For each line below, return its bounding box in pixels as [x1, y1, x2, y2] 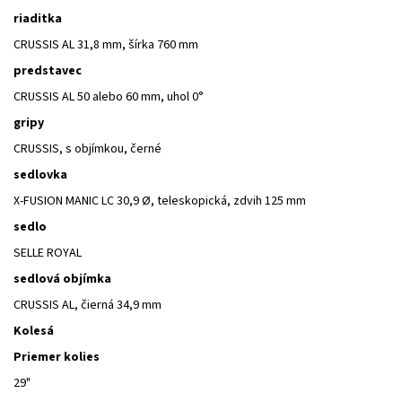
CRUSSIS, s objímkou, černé [13, 139, 162, 158]
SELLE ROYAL [13, 243, 82, 262]
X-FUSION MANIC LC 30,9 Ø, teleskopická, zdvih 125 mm [13, 191, 306, 210]
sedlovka [13, 165, 67, 184]
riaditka [13, 9, 62, 28]
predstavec [13, 61, 82, 80]
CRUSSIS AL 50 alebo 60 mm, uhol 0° [13, 87, 204, 106]
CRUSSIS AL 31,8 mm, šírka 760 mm [13, 35, 198, 54]
